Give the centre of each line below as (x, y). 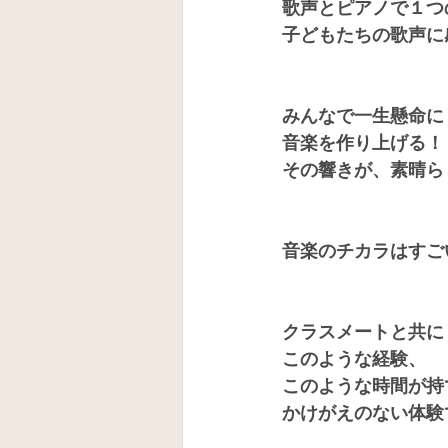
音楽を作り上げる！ (363, 143)
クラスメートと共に (363, 332)
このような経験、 (354, 359)
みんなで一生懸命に (363, 116)
